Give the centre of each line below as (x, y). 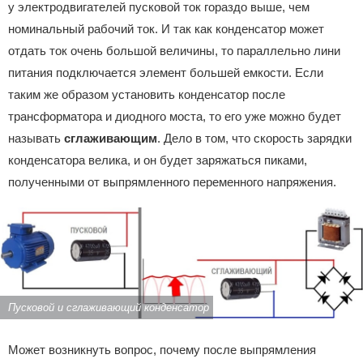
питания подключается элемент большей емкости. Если (166, 73)
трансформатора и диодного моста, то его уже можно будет (175, 117)
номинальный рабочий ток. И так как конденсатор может (166, 29)
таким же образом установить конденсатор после (147, 95)
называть (36, 139)
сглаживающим (111, 139)
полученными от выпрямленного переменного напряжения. (172, 182)
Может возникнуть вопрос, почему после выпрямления (162, 349)
